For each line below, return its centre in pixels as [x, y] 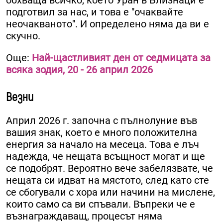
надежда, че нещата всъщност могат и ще [106, 157]
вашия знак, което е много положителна [102, 133]
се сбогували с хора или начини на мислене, [111, 192]
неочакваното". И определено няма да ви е [108, 24]
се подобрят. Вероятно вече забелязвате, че [110, 168]
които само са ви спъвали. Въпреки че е [101, 204]
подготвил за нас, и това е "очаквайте [95, 12]
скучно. [23, 36]
